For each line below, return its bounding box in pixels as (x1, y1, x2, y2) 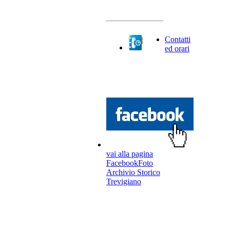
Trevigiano (106, 177, 141, 186)
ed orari (165, 44, 189, 53)
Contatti (165, 35, 190, 44)
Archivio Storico (106, 168, 160, 177)
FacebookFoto (106, 159, 153, 167)
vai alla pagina (106, 149, 153, 158)
